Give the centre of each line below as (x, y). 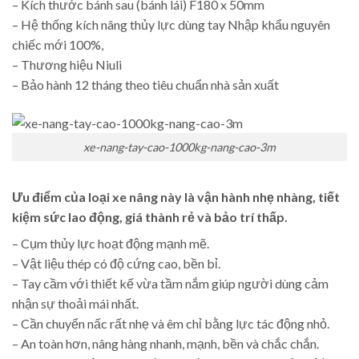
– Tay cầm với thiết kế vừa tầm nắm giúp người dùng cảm (170, 283)
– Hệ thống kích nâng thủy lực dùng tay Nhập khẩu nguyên (171, 24)
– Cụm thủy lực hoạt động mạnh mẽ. (111, 243)
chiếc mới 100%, (58, 44)
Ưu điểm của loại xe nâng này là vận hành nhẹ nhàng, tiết (176, 196)
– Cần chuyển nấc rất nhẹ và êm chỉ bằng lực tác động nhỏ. (171, 323)
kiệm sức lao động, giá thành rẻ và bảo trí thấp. (150, 216)
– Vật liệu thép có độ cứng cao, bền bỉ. (116, 263)
